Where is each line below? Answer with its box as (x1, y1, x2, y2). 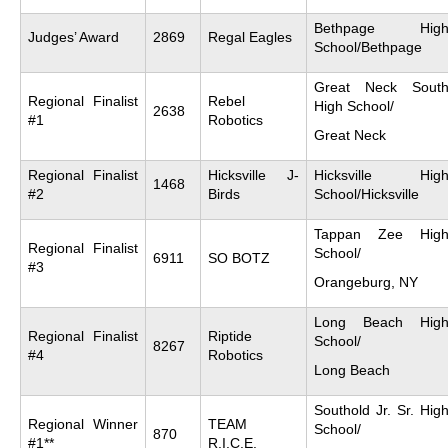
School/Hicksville (314, 185, 419, 202)
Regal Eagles (208, 28, 292, 45)
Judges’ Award (28, 28, 119, 45)
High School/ (314, 97, 394, 114)
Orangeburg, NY (314, 273, 418, 290)
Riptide (208, 327, 252, 344)
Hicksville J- (208, 166, 299, 183)
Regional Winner (28, 415, 138, 432)
